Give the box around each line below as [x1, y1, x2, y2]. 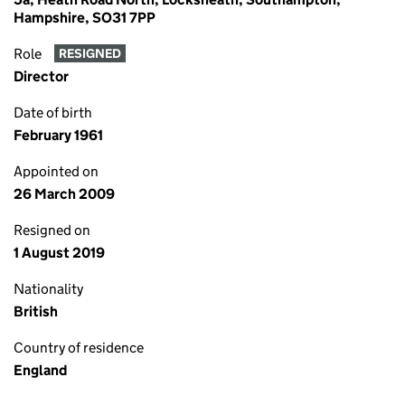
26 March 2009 [14, 185, 115, 202]
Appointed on [14, 163, 99, 180]
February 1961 [14, 127, 103, 144]
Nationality [14, 280, 83, 297]
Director [14, 68, 69, 85]
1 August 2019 [14, 244, 105, 261]
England [14, 362, 67, 379]
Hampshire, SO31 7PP [14, 9, 155, 26]
